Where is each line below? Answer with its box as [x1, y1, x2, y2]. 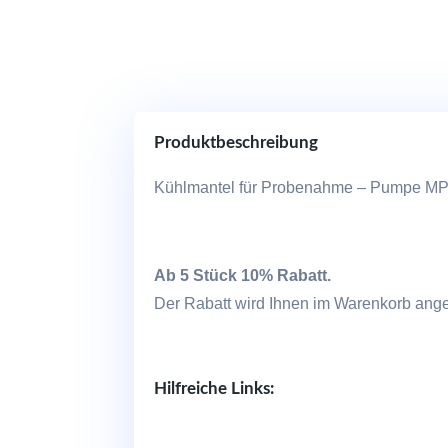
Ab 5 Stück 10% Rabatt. [154, 266, 332, 284]
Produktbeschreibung [154, 133, 319, 151]
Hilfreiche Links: [154, 379, 275, 397]
